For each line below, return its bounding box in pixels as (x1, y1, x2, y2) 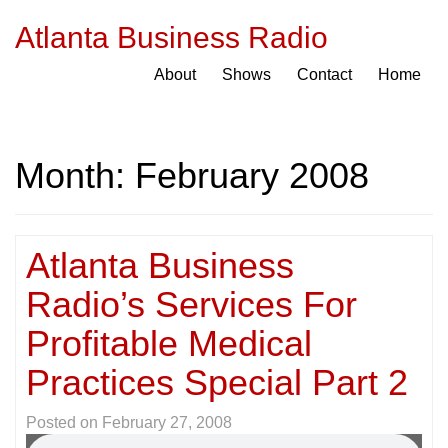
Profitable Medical (26, 323, 312, 364)
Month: (15, 155, 135, 196)
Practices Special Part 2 (26, 362, 408, 403)
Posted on (26, 414, 102, 431)
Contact (297, 66, 352, 83)
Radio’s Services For (26, 284, 357, 325)
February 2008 (135, 155, 369, 196)
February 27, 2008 (102, 414, 232, 431)
